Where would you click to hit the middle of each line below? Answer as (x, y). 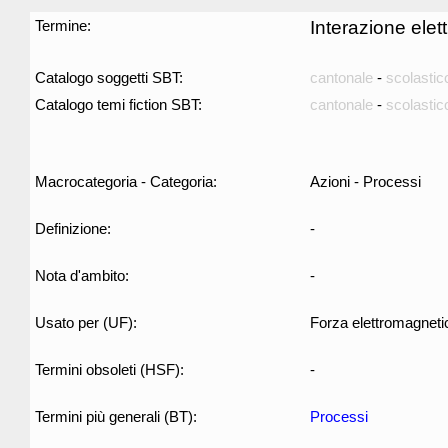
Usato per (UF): (86, 322)
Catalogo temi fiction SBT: (118, 104)
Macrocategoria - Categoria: (126, 181)
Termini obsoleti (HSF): (109, 369)
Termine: (63, 25)
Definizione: (73, 228)
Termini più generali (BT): (116, 416)
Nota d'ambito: (82, 275)
